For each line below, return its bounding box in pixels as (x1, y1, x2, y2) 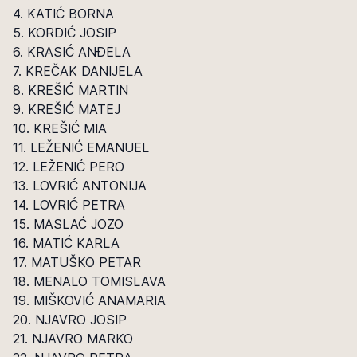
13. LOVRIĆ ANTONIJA (13, 178, 147, 194)
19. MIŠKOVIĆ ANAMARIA (13, 292, 166, 308)
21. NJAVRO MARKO (13, 331, 133, 347)
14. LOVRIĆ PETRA (13, 197, 125, 213)
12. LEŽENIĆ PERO (13, 159, 124, 175)
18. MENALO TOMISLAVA (13, 273, 166, 289)
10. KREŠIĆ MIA (13, 120, 107, 136)
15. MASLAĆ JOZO (13, 216, 124, 232)
